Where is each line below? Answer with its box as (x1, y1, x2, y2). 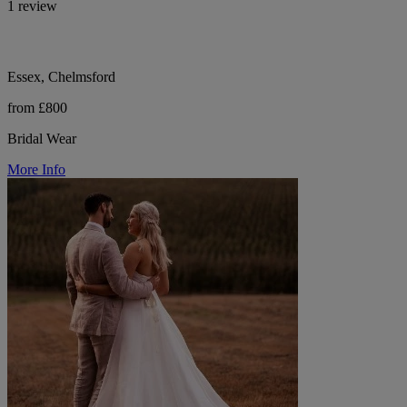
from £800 (7, 99, 67, 115)
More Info (7, 161, 65, 177)
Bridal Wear (7, 130, 76, 146)
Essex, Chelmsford (7, 68, 115, 84)
